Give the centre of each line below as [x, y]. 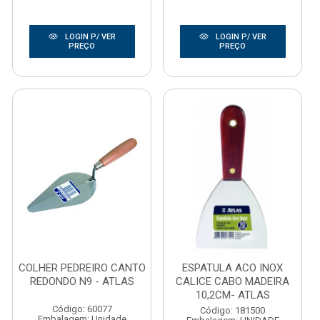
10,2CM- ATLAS [232, 295]
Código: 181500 [232, 310]
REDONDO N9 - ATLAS [82, 281]
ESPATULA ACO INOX [232, 268]
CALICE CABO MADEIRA [232, 281]
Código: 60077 [82, 309]
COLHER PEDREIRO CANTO [82, 268]
